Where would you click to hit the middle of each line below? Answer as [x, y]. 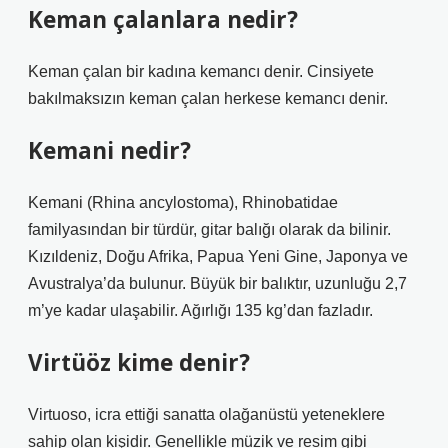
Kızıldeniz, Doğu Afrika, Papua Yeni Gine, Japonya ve [218, 256]
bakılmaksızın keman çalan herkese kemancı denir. [208, 98]
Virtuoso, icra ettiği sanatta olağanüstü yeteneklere [206, 414]
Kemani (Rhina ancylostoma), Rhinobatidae [183, 202]
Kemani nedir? [109, 150]
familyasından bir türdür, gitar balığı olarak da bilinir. [209, 229]
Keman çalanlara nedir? [163, 19]
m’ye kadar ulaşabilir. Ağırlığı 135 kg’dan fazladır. [200, 310]
